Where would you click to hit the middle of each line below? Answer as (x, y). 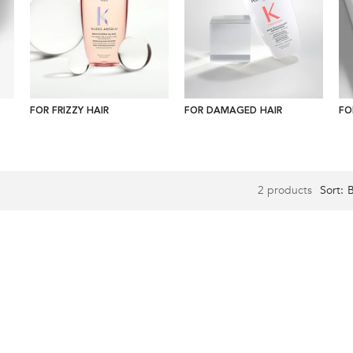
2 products (285, 190)
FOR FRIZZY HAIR (70, 111)
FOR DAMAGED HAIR (233, 111)
